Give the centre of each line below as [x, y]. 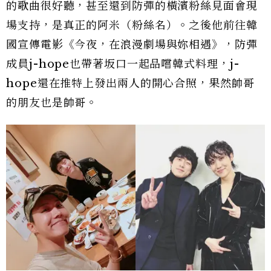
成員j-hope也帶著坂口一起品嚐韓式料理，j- [123, 64]
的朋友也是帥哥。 [52, 103]
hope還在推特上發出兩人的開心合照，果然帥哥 [130, 84]
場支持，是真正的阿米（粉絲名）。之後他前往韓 [132, 26]
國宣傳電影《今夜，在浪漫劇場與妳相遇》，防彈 [132, 45]
